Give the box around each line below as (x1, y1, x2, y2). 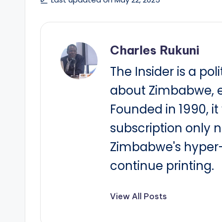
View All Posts (110, 191, 167, 201)
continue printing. (110, 158, 214, 174)
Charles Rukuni (110, 43, 199, 57)
